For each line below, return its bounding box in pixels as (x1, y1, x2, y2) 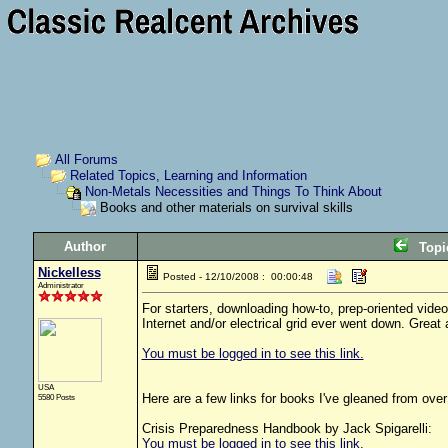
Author (64, 239, 106, 254)
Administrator (37, 280, 84, 290)
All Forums (54, 152, 118, 167)
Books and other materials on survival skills (95, 200, 353, 216)
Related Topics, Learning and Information (69, 168, 307, 184)
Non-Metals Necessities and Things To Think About (84, 184, 382, 200)
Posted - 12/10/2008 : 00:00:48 (162, 271, 313, 282)
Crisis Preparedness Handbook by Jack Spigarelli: (141, 421, 432, 436)
